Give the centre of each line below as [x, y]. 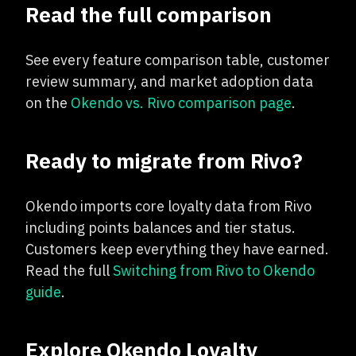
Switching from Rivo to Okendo [214, 271]
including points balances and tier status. [161, 228]
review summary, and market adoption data [169, 81]
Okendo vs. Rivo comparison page [181, 103]
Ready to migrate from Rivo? [164, 161]
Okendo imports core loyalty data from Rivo [168, 206]
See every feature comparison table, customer [178, 60]
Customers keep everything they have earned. [177, 249]
